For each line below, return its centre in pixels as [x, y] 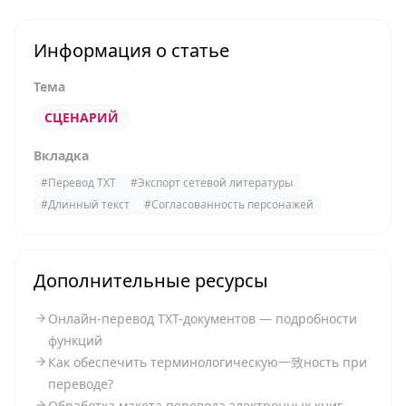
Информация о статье [131, 50]
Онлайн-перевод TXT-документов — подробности [203, 319]
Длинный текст [89, 204]
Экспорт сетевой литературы [215, 183]
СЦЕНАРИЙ [82, 117]
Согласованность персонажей [232, 204]
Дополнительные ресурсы [151, 280]
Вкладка [61, 155]
